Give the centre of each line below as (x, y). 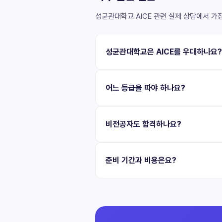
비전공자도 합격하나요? (143, 124)
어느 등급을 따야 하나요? (145, 88)
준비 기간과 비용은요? (141, 160)
